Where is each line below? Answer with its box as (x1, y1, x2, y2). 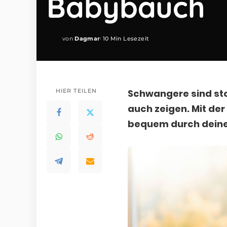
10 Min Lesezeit (102, 34, 149, 42)
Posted (62, 39, 84, 46)
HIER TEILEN (55, 87, 97, 94)
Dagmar (74, 34, 100, 42)
